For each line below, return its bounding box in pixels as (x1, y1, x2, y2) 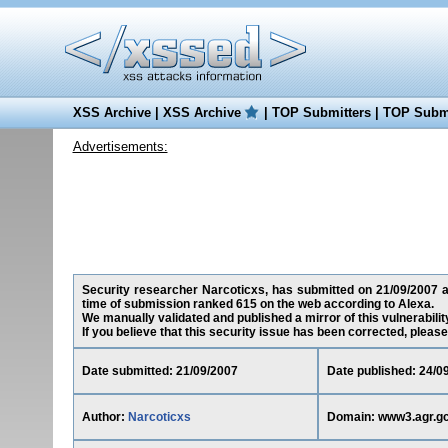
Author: (81, 410, 128, 424)
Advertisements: (72, 139, 168, 154)
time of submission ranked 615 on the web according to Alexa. (81, 297, 434, 311)
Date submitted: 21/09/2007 (81, 364, 238, 378)
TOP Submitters (271, 105, 371, 120)
